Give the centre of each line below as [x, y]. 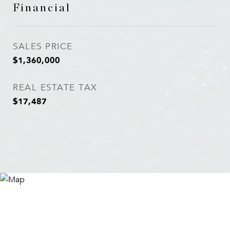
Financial [42, 8]
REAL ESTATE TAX [55, 88]
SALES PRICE [43, 46]
